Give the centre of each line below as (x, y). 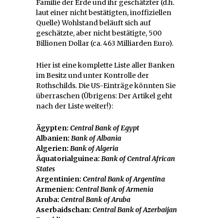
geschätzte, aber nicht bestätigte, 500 (99, 33)
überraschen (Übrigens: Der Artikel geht (104, 96)
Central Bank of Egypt (105, 128)
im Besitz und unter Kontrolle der (92, 75)
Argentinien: (59, 179)
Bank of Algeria (94, 148)
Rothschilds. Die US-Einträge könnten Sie (106, 85)
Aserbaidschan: (64, 209)
